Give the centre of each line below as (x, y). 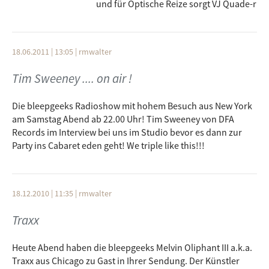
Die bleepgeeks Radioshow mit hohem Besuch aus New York (132, 106)
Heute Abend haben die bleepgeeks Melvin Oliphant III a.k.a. (132, 247)
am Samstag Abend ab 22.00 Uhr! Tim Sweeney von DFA (123, 119)
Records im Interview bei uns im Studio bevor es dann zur (127, 132)
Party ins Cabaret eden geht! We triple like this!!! (108, 145)
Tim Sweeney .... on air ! (72, 78)
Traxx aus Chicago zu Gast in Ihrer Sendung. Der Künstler (126, 261)
